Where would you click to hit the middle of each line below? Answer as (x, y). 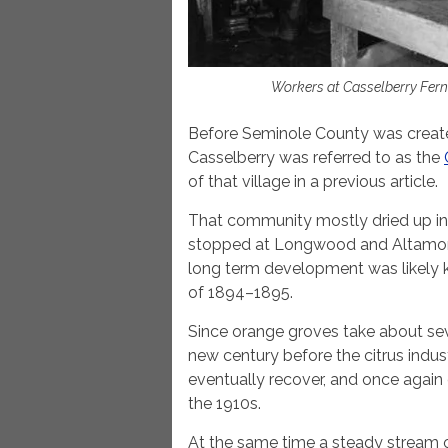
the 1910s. (224, 404)
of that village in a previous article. (313, 182)
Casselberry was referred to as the (316, 158)
